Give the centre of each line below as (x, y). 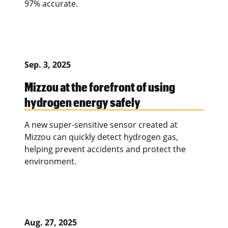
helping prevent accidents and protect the (105, 149)
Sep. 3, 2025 (48, 64)
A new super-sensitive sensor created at (101, 124)
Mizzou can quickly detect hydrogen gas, (101, 137)
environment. (50, 161)
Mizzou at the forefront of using (100, 86)
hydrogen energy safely (82, 102)
